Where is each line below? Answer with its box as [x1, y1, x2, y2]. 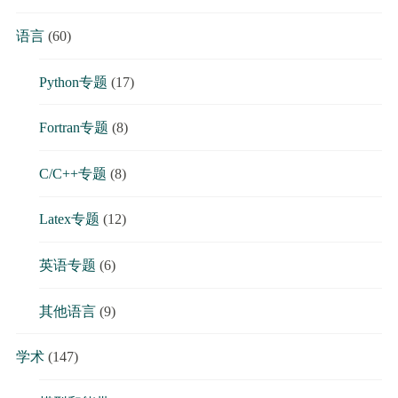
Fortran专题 [38, 120, 108, 136]
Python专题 [38, 74, 107, 90]
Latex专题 [38, 211, 99, 227]
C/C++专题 [38, 165, 107, 181]
